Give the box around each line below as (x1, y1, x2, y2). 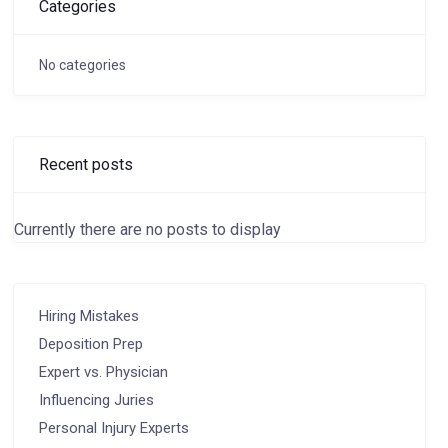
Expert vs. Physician (38, 363, 168, 381)
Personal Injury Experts (38, 419, 189, 437)
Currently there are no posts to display (13, 220, 281, 239)
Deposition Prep (38, 335, 143, 353)
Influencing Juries (38, 391, 154, 409)
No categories (38, 57, 126, 73)
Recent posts (38, 154, 133, 174)
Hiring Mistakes (38, 307, 139, 325)
